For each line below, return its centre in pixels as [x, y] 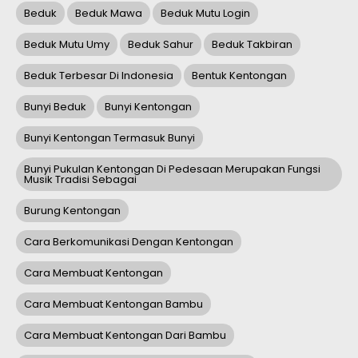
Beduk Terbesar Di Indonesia [99, 76]
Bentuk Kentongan [239, 76]
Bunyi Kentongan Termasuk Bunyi [109, 138]
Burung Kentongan [72, 211]
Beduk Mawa [109, 14]
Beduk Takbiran [252, 45]
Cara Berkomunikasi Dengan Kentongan [129, 242]
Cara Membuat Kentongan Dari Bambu [125, 336]
